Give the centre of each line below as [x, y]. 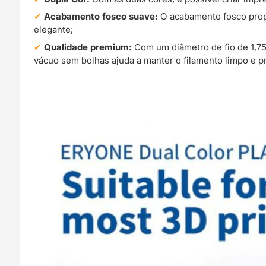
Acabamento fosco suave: [101, 17]
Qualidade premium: [88, 47]
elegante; [54, 30]
